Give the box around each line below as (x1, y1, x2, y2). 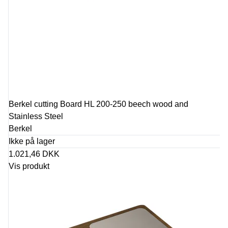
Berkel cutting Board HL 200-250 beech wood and (9, 100, 188, 108)
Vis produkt (9, 162, 49, 170)
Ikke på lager (9, 137, 55, 146)
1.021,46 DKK (9, 150, 60, 158)
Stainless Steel (9, 112, 63, 121)
